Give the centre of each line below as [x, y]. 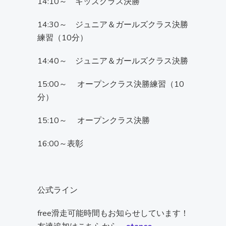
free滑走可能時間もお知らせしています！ [113, 214]
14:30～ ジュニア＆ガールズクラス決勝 [113, 25]
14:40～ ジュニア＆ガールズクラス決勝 [113, 61]
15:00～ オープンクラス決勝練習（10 [111, 84]
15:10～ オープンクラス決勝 [94, 121]
